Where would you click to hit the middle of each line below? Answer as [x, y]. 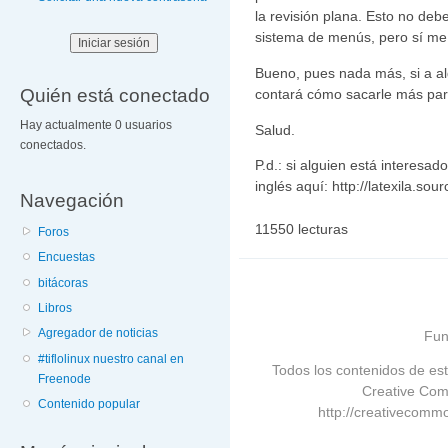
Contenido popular [89, 404]
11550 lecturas [301, 229]
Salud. [275, 129]
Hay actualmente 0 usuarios [96, 125]
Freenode [65, 378]
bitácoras [63, 282]
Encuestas [67, 257]
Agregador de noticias [98, 333]
